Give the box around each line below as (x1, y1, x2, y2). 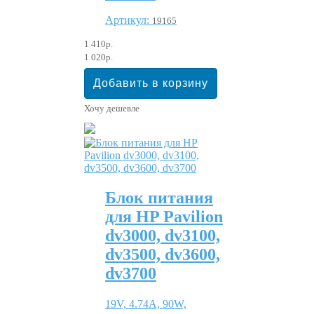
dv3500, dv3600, (105, 245, 220, 264)
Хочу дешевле (84, 102, 139, 114)
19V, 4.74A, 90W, (105, 297, 186, 310)
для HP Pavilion (105, 207, 223, 226)
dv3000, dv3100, (105, 226, 220, 245)
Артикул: (105, 13, 152, 26)
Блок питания (105, 188, 213, 207)
